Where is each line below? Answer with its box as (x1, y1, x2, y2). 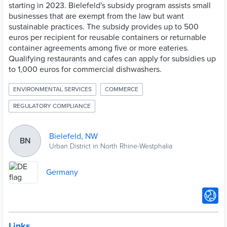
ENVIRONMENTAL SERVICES (13, 86, 92, 93)
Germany (46, 167, 78, 177)
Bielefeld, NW (49, 131, 98, 141)
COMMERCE (105, 86, 138, 93)
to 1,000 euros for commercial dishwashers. (9, 64, 162, 74)
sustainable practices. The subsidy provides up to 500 (9, 22, 199, 32)
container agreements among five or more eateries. (9, 43, 189, 53)
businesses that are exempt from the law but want (9, 11, 184, 21)
